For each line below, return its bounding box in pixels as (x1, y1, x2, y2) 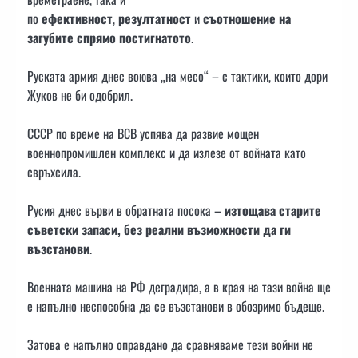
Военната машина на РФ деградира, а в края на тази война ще (27, 277, 331, 297)
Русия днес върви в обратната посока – (27, 200, 225, 220)
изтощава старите (225, 200, 321, 220)
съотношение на (203, 8, 291, 28)
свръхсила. (27, 161, 81, 181)
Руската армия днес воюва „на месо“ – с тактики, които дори (27, 66, 328, 86)
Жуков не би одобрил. (27, 85, 133, 105)
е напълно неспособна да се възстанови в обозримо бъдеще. (27, 296, 324, 316)
